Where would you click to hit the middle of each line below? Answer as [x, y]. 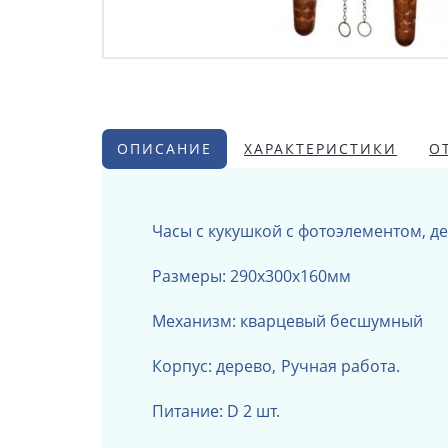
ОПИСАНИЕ [164, 148]
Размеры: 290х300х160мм [251, 275]
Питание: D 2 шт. [216, 410]
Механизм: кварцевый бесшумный [287, 320]
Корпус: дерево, [214, 365]
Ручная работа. [340, 365]
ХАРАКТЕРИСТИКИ [320, 148]
